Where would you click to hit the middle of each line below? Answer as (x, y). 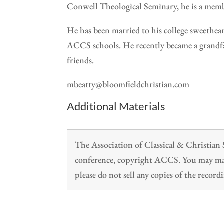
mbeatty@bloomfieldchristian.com (128, 84)
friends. (81, 60)
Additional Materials (116, 106)
